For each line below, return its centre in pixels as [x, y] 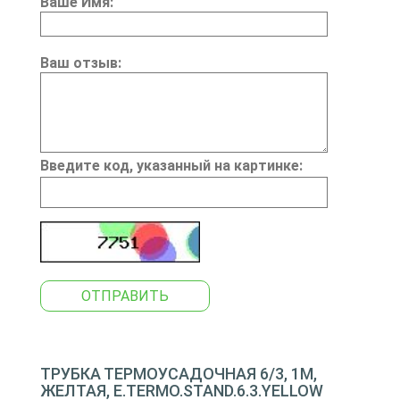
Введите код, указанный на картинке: [171, 166]
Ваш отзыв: [81, 63]
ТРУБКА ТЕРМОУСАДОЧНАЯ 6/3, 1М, [179, 374]
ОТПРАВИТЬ [125, 296]
